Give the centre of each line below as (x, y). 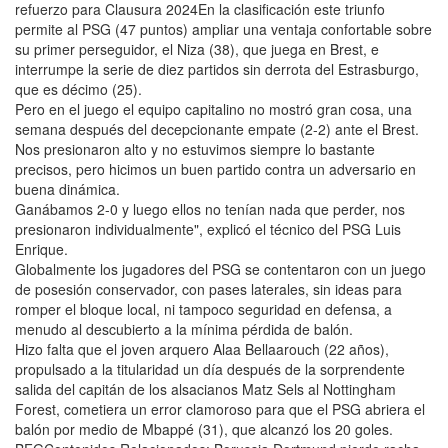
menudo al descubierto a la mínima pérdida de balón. (184, 329)
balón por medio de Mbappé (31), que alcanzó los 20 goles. (204, 429)
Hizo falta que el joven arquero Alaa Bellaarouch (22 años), (202, 349)
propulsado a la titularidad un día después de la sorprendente (210, 369)
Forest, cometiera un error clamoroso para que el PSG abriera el (220, 409)
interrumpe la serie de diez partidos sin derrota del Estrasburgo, (217, 69)
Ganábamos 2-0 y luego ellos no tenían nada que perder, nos (210, 209)
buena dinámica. (67, 189)
